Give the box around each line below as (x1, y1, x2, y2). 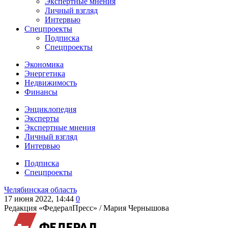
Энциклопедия (24, 105, 76, 113)
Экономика (24, 60, 64, 69)
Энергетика (24, 69, 65, 78)
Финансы (24, 88, 58, 96)
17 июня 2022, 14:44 (4, 194, 74, 203)
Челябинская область (4, 185, 77, 194)
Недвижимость (24, 78, 77, 87)
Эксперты (24, 114, 59, 123)
